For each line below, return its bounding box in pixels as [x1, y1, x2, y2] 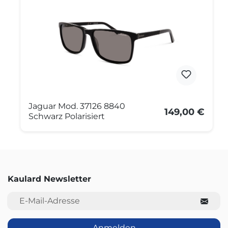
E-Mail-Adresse [7, 191, 60, 201]
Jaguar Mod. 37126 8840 [28, 101, 125, 111]
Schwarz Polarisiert [28, 111, 105, 122]
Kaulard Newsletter [8, 174, 91, 184]
